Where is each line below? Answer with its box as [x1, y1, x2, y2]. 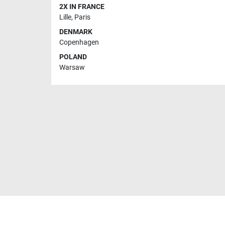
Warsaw [59, 63, 85, 72]
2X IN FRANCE [59, 2, 104, 11]
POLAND [59, 52, 87, 61]
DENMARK [59, 27, 92, 36]
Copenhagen [59, 38, 99, 47]
